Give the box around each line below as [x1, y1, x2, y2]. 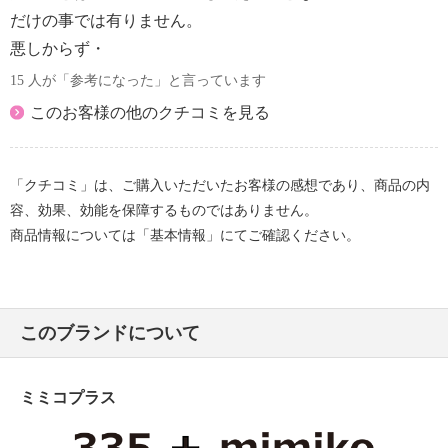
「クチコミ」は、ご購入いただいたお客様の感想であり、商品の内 [10, 177, 430, 193]
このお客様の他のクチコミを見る [30, 103, 270, 121]
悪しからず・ [10, 39, 106, 57]
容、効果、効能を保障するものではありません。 [10, 202, 318, 218]
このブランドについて [20, 322, 200, 343]
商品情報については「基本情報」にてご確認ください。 [10, 227, 360, 243]
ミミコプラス [20, 388, 116, 406]
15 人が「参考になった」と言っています [10, 72, 266, 88]
